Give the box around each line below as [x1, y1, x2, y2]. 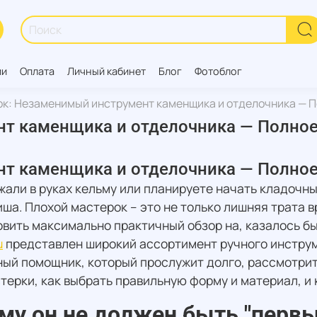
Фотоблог [195, 64, 242, 78]
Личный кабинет [67, 64, 146, 78]
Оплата [20, 64, 54, 78]
